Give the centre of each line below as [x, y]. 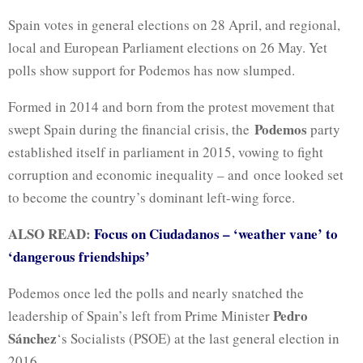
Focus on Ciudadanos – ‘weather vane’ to [216, 234]
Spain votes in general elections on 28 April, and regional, [174, 25]
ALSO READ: [51, 234]
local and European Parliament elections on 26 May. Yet [168, 47]
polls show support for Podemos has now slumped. [152, 70]
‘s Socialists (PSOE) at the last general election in [198, 338]
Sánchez [32, 338]
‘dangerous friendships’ [79, 256]
